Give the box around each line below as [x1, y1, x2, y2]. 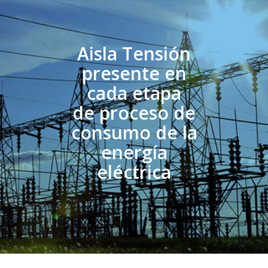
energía [100, 139, 167, 165]
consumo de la [71, 120, 197, 145]
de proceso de [72, 100, 196, 125]
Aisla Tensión [77, 41, 191, 66]
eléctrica [97, 159, 171, 184]
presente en [81, 60, 187, 86]
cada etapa [87, 80, 181, 105]
